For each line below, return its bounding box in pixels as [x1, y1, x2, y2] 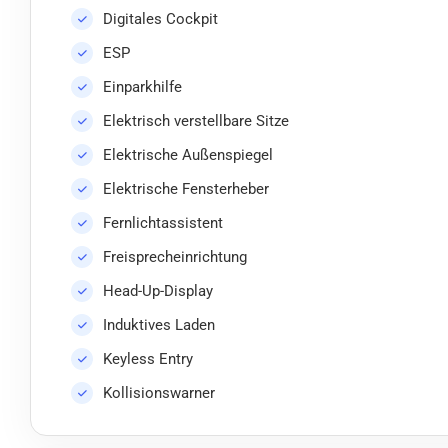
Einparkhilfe [103, 78, 182, 97]
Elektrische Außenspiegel [103, 146, 273, 165]
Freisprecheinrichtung [103, 248, 247, 267]
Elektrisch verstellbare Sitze [103, 112, 289, 131]
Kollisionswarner [103, 384, 215, 403]
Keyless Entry [103, 350, 193, 369]
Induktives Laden [103, 316, 215, 335]
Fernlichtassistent [103, 214, 223, 233]
